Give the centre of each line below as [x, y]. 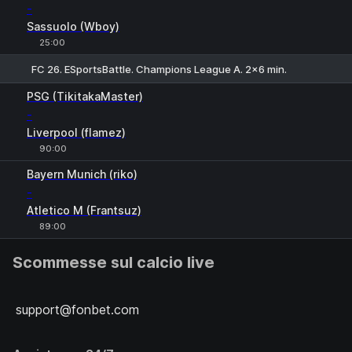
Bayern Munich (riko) [82, 174]
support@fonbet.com [77, 310]
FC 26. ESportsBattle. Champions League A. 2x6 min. [159, 69]
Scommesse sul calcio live [114, 262]
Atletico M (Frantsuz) [84, 210]
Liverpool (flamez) [76, 132]
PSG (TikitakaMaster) [85, 96]
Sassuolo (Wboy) [73, 26]
